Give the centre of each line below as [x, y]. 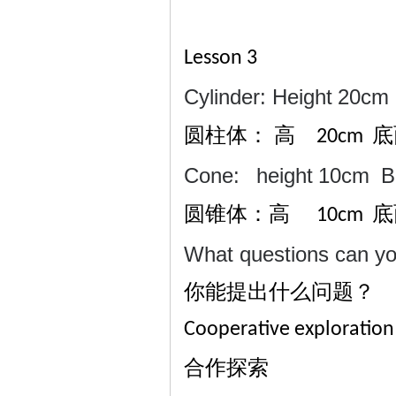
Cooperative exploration [289, 330]
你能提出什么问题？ [279, 292]
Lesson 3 [221, 58]
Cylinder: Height [258, 97]
